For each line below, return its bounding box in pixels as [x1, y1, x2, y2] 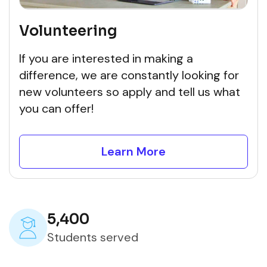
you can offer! [19, 101, 94, 116]
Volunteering [19, 22, 117, 40]
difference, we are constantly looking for [19, 67, 239, 83]
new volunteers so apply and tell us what [19, 84, 240, 100]
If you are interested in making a [19, 51, 193, 66]
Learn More [101, 144, 166, 159]
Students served [47, 229, 138, 245]
